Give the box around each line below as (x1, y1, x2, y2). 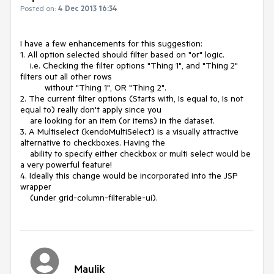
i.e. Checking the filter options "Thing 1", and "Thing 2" (20, 60, 30, 72)
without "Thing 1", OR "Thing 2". (20, 82, 45, 94)
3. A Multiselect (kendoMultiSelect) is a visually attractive (20, 126, 239, 138)
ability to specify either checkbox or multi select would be (20, 148, 30, 160)
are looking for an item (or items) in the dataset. (20, 115, 30, 127)
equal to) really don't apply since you (20, 104, 164, 116)
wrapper (20, 181, 54, 193)
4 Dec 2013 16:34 (58, 3, 117, 13)
